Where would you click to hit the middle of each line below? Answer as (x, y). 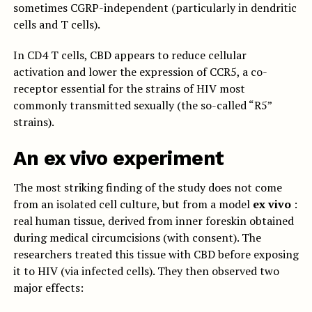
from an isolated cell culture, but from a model (133, 204)
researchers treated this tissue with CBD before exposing (156, 255)
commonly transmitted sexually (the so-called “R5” (142, 106)
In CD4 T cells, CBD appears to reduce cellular (130, 55)
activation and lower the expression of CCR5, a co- (140, 72)
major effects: (48, 288)
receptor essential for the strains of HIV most (129, 89)
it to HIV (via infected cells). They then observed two (146, 271)
